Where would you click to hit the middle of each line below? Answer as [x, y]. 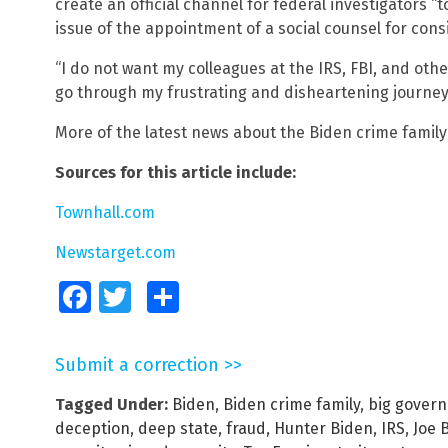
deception [92, 428]
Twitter [148, 296]
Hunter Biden [323, 428]
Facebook [118, 296]
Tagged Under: [111, 404]
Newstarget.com [115, 252]
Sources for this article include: [175, 172]
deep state [178, 428]
